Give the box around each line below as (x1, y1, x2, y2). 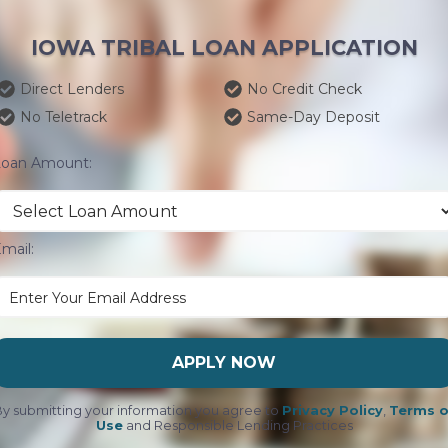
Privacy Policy (282, 403, 383, 418)
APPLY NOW (172, 353, 276, 372)
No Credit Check (247, 80, 362, 98)
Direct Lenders (20, 80, 124, 98)
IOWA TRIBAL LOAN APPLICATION (30, 35, 418, 60)
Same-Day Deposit (247, 108, 380, 126)
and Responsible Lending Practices (122, 418, 353, 433)
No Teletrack (20, 108, 107, 126)
